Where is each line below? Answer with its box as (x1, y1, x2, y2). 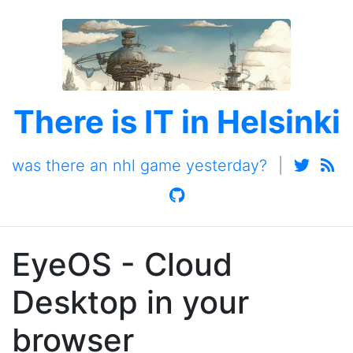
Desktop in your (12, 283, 249, 321)
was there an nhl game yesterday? (12, 156, 267, 175)
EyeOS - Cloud (12, 245, 232, 284)
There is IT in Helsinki (13, 102, 340, 141)
